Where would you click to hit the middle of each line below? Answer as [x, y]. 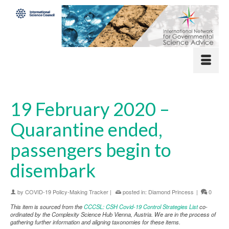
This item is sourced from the [47, 206]
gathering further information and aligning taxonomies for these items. [95, 222]
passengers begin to [91, 150]
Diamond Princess [171, 191]
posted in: [135, 191]
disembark [53, 170]
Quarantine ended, [86, 129]
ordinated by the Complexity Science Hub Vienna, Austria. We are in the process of [113, 214]
